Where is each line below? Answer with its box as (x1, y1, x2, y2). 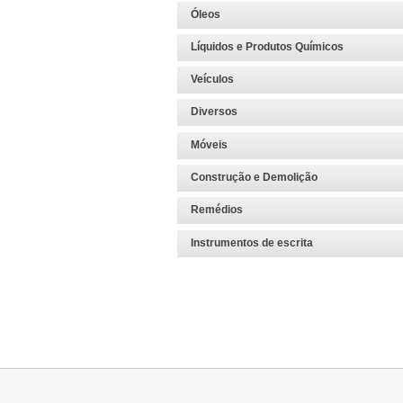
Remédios (191, 203, 244, 217)
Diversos (191, 105, 238, 119)
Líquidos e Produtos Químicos (191, 40, 345, 53)
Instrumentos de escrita (191, 236, 314, 249)
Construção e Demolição (191, 171, 318, 184)
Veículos (191, 73, 235, 86)
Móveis (191, 138, 228, 151)
